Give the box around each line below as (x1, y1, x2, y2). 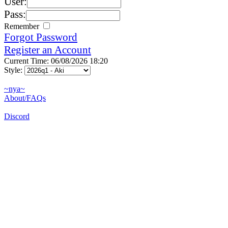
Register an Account (4, 43, 91, 56)
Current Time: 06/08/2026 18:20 (4, 56, 108, 65)
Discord (4, 111, 30, 121)
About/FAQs (4, 93, 46, 102)
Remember (4, 21, 41, 31)
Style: (4, 65, 24, 74)
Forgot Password (4, 31, 77, 43)
